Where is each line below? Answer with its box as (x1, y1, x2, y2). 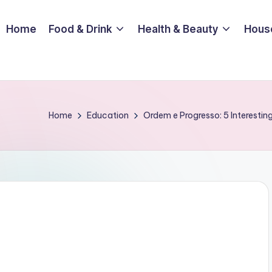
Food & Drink (49, 22, 112, 35)
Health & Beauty (138, 22, 219, 35)
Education (87, 110, 129, 121)
